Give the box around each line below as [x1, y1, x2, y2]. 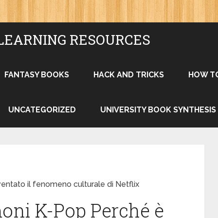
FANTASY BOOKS [4, 70, 69, 79]
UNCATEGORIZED [8, 105, 76, 114]
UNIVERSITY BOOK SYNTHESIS [100, 105, 216, 114]
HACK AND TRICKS [93, 70, 164, 79]
